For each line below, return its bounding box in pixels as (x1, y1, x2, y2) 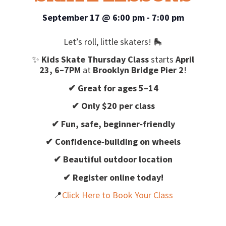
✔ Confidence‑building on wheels (45, 135, 181, 147)
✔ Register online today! (63, 171, 163, 183)
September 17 (42, 11, 100, 23)
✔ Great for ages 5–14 (68, 82, 158, 94)
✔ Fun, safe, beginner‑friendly (51, 118, 175, 130)
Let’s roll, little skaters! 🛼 (64, 35, 162, 47)
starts (149, 53, 176, 66)
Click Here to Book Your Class (62, 189, 173, 201)
